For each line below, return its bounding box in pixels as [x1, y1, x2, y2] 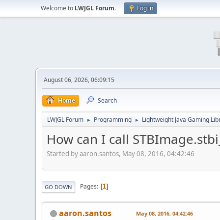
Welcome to [41, 4, 75, 12]
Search [98, 96, 117, 105]
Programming [94, 115, 132, 124]
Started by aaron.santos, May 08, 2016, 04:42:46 [47, 149, 194, 158]
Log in [137, 4, 153, 12]
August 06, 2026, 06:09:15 [44, 76, 114, 84]
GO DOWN [45, 183, 72, 191]
